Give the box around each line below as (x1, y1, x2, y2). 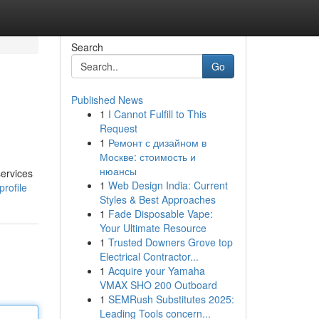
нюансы (99, 164, 137, 178)
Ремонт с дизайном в (108, 135, 206, 150)
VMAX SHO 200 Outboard (99, 278, 217, 292)
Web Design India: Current (108, 178, 228, 192)
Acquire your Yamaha (108, 263, 205, 278)
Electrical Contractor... (99, 249, 199, 263)
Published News (70, 93, 143, 107)
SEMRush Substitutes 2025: (108, 292, 234, 306)
